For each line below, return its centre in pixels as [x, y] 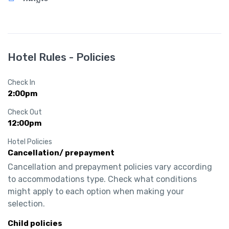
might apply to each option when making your [96, 192]
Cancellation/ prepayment [61, 153]
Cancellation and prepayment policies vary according [110, 167]
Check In [21, 83]
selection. [26, 204]
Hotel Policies [30, 142]
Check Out [25, 112]
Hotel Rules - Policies [62, 57]
